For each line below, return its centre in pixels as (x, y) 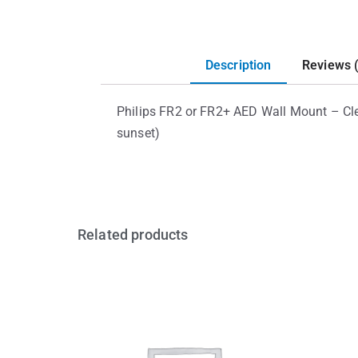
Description (238, 65)
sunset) (138, 133)
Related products (133, 234)
